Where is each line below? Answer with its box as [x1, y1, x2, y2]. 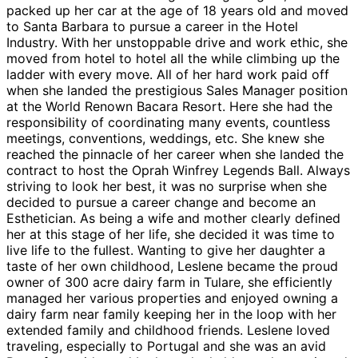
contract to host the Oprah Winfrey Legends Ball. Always [6, 161, 350, 178]
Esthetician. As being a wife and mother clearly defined [6, 209, 340, 226]
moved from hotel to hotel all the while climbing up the [6, 50, 340, 66]
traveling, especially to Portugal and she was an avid [6, 337, 326, 354]
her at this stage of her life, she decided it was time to [6, 225, 335, 242]
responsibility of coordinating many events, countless [6, 113, 330, 130]
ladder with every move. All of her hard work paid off [6, 66, 329, 82]
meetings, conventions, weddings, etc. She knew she [6, 129, 324, 146]
